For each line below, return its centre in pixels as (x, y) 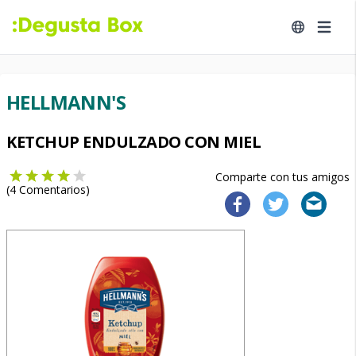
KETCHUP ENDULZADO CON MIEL (133, 142)
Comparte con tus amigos (282, 177)
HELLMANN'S (66, 102)
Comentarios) (53, 190)
